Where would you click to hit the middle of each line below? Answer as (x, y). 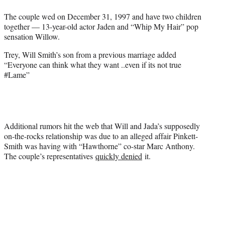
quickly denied (119, 156)
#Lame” (17, 74)
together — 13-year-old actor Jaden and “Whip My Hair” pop (101, 26)
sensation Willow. (32, 36)
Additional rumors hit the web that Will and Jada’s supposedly (102, 126)
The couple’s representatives (50, 156)
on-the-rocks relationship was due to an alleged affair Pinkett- (101, 136)
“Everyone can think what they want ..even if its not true (93, 64)
